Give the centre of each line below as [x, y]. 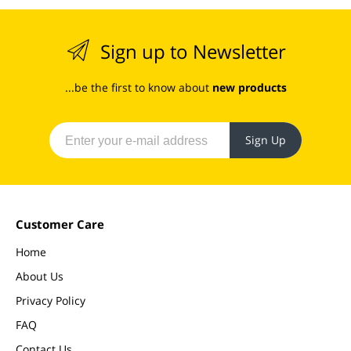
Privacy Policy [51, 300]
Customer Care [60, 224]
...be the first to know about [138, 87]
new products [249, 87]
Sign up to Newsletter [193, 52]
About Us [40, 276]
